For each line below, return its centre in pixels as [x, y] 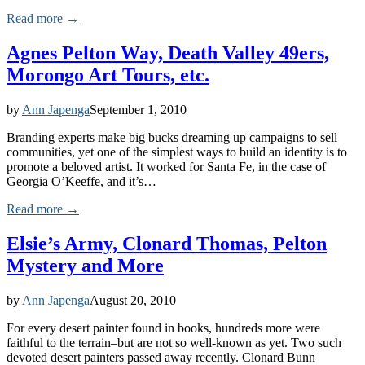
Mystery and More [85, 265]
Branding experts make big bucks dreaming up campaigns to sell [172, 137]
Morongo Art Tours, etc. [108, 75]
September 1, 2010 [138, 109]
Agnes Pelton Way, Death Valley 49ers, [168, 53]
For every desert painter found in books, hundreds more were [163, 328]
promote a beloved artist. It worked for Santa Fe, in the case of [166, 166]
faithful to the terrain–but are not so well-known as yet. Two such [174, 342]
